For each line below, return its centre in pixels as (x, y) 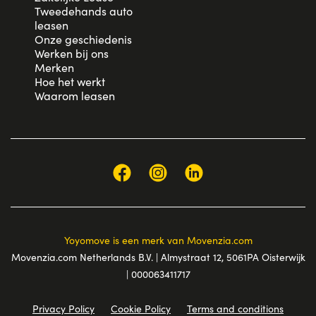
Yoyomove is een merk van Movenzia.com (158, 241)
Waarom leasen (75, 96)
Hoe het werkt (70, 82)
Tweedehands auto (84, 11)
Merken (55, 68)
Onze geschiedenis (84, 39)
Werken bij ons (72, 54)
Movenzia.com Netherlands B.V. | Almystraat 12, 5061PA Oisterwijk (158, 257)
